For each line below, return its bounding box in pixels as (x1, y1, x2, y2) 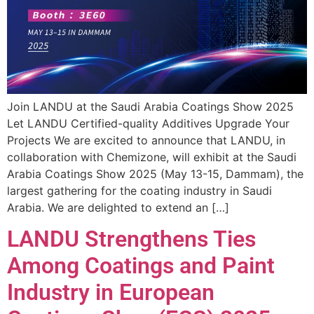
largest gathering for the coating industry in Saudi (7, 183, 272, 198)
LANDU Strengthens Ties (7, 226, 256, 253)
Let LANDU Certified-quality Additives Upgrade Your (7, 116, 289, 130)
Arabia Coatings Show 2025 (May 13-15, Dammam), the (7, 166, 303, 181)
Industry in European (7, 279, 214, 306)
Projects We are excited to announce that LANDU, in (7, 132, 285, 147)
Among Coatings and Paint (7, 252, 275, 280)
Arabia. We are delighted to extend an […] (7, 200, 229, 214)
